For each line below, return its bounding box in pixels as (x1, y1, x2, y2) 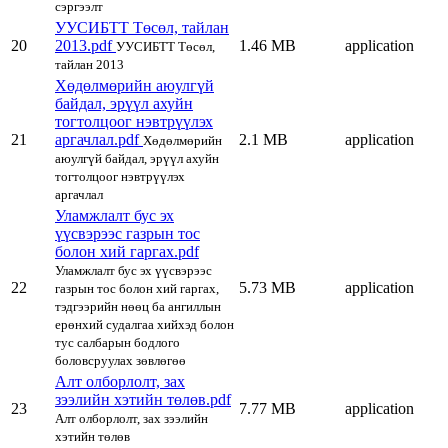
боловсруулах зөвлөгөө (55, 353, 186, 369)
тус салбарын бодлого (55, 335, 180, 351)
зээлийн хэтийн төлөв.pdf (55, 391, 231, 409)
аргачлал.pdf (55, 131, 143, 149)
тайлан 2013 (55, 57, 124, 73)
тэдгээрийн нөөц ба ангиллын (55, 299, 221, 315)
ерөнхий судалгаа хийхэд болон (55, 317, 234, 333)
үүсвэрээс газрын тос (55, 225, 200, 243)
